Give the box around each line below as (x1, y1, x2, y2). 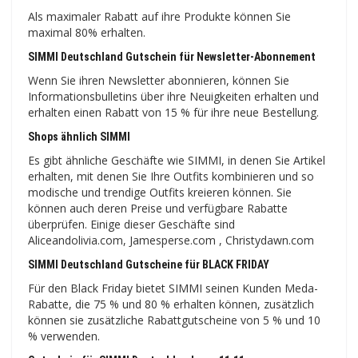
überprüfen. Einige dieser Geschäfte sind (28, 217, 235, 233)
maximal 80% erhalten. (28, 25, 145, 41)
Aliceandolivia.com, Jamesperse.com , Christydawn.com (28, 233, 314, 249)
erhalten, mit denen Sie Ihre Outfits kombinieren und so (28, 169, 314, 185)
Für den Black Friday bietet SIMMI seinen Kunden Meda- (28, 280, 318, 296)
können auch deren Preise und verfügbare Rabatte (28, 201, 288, 217)
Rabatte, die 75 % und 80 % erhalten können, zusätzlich (28, 296, 314, 312)
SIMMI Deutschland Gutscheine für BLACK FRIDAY (28, 258, 269, 272)
